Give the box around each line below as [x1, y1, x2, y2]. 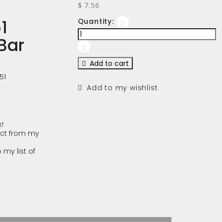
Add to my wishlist [82, 83, 158, 93]
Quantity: [77, 16, 114, 26]
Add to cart [85, 58, 129, 68]
